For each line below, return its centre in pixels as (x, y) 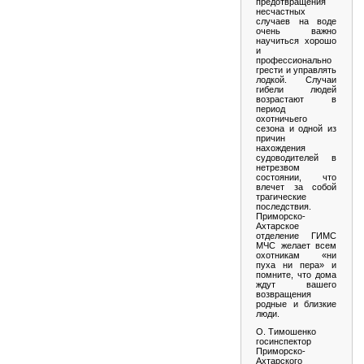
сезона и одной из (296, 128)
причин (271, 138)
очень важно (296, 30)
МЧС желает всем (296, 245)
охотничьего (282, 118)
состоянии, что (296, 177)
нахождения (281, 147)
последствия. (284, 206)
